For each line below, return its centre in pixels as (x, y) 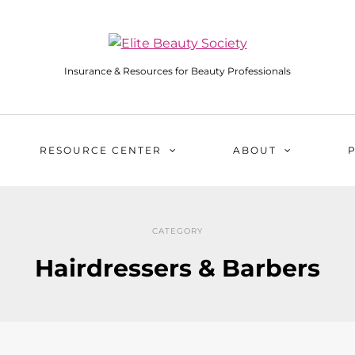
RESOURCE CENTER (100, 150)
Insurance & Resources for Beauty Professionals (177, 71)
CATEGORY (177, 231)
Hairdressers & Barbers (177, 268)
